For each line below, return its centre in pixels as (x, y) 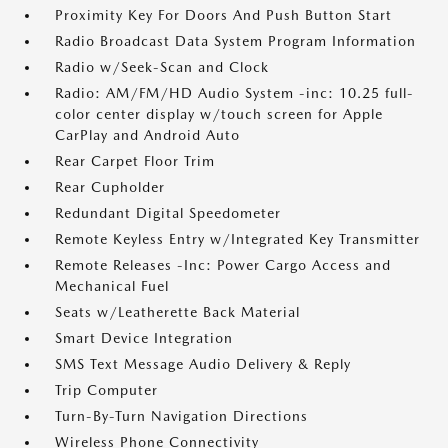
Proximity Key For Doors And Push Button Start (223, 15)
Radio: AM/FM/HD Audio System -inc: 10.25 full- (234, 93)
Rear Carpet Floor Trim (135, 161)
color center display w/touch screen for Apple (219, 114)
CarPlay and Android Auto (147, 135)
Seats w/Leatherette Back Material (177, 312)
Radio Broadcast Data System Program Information (235, 41)
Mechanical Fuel (112, 286)
